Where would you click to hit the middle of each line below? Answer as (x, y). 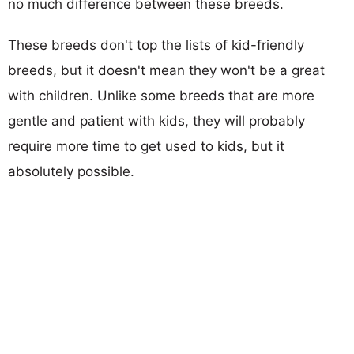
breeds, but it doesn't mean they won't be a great (166, 70)
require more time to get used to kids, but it (146, 146)
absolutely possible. (71, 171)
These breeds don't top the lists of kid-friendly (156, 45)
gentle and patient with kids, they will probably (156, 121)
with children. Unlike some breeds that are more (161, 95)
